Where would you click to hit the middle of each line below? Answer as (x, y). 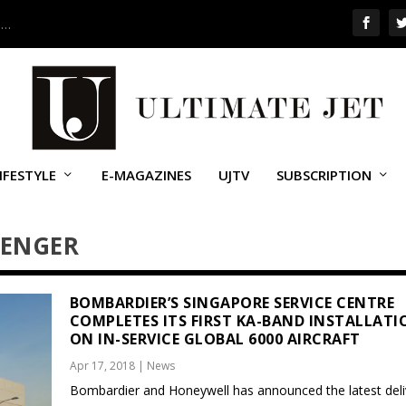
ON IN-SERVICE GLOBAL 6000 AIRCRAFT (215, 339)
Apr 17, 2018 (102, 366)
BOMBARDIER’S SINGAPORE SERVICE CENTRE (232, 303)
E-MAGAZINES (146, 175)
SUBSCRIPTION (324, 175)
